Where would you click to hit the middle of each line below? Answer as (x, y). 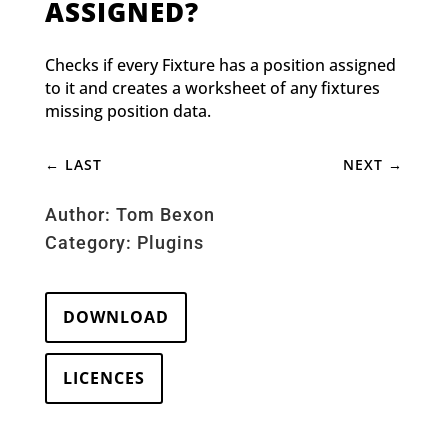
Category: (90, 243)
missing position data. (127, 111)
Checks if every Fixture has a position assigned (220, 65)
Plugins (170, 243)
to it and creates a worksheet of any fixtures (212, 88)
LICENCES (103, 378)
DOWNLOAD (115, 317)
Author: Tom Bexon (129, 215)
